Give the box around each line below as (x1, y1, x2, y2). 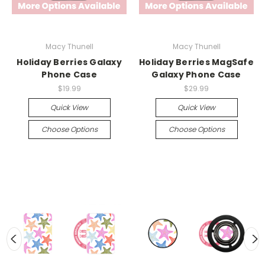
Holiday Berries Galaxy (17, 56, 122, 68)
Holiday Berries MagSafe (139, 56, 254, 68)
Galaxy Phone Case (151, 68, 241, 80)
